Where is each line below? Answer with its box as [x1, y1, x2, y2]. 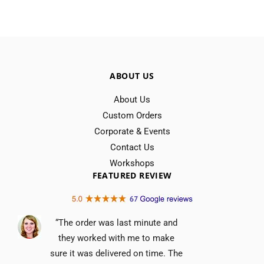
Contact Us [110, 141, 154, 153]
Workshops [110, 157, 154, 169]
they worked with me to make [58, 232, 174, 243]
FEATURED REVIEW [92, 169, 172, 181]
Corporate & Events [94, 126, 170, 137]
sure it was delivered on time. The [50, 247, 183, 259]
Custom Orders [102, 110, 162, 121]
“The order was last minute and [55, 217, 177, 228]
